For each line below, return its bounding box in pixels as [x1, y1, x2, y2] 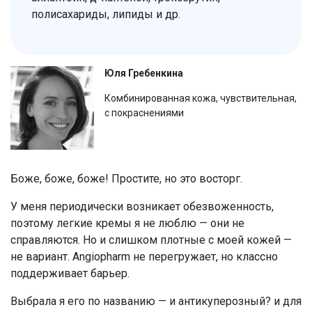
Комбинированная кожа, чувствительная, [104, 92, 297, 104]
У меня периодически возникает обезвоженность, [10, 199, 274, 213]
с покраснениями [104, 107, 184, 118]
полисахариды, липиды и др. [31, 7, 180, 21]
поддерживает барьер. [10, 266, 130, 280]
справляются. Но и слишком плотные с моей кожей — [10, 233, 292, 247]
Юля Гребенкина [104, 67, 183, 79]
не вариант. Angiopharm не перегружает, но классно [10, 249, 278, 263]
